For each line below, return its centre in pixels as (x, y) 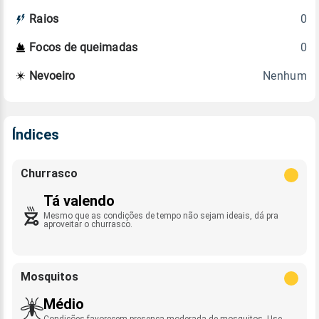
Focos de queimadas (84, 48)
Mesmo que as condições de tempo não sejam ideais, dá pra (161, 215)
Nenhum (285, 75)
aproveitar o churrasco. (88, 224)
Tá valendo (79, 200)
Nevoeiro (52, 76)
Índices (36, 134)
